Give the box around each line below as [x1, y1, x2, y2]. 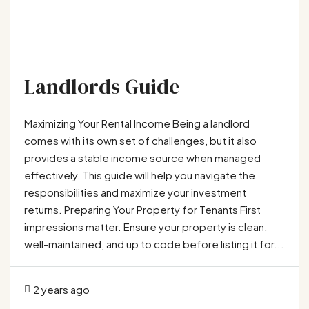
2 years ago [33, 282, 90, 296]
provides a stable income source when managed [24, 150, 261, 164]
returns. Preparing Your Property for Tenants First [24, 202, 261, 216]
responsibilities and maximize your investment [24, 185, 246, 199]
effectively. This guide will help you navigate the [24, 168, 255, 181]
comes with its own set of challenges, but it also [24, 133, 257, 147]
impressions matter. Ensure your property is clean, [24, 219, 267, 233]
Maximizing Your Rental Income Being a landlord [24, 116, 250, 130]
